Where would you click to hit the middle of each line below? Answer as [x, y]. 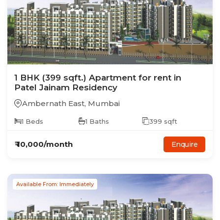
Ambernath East [53, 103]
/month [58, 144]
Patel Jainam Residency [66, 87]
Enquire [184, 144]
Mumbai [104, 103]
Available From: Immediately [55, 184]
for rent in [159, 77]
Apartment [112, 77]
